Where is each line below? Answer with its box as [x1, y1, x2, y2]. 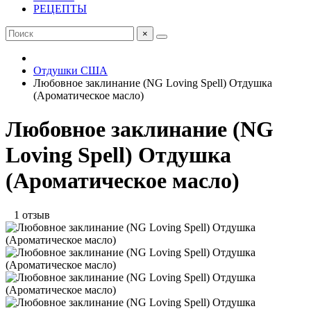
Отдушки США [33, 65, 108, 76]
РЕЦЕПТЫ [33, 3, 87, 15]
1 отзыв [6, 208, 50, 221]
